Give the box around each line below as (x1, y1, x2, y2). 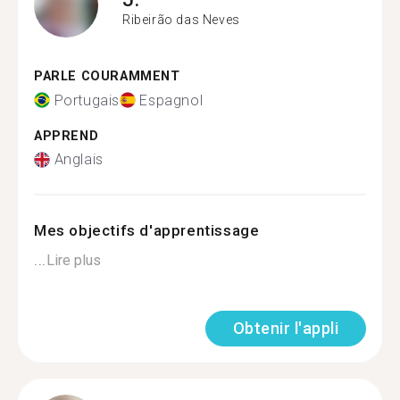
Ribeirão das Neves (122, 12, 240, 27)
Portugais (54, 91, 120, 109)
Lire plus (46, 252, 101, 269)
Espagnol (139, 91, 204, 109)
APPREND (34, 128, 99, 144)
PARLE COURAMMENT (34, 69, 180, 84)
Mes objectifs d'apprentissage (34, 221, 260, 239)
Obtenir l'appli (232, 319, 338, 337)
